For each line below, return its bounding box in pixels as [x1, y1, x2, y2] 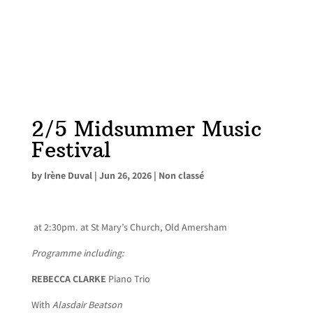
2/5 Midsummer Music [31, 116, 261, 142]
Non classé [158, 169, 204, 182]
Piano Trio [108, 272, 150, 285]
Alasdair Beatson [52, 298, 122, 311]
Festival [31, 137, 111, 163]
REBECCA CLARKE [31, 272, 108, 285]
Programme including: [31, 247, 124, 259]
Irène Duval [43, 169, 92, 182]
